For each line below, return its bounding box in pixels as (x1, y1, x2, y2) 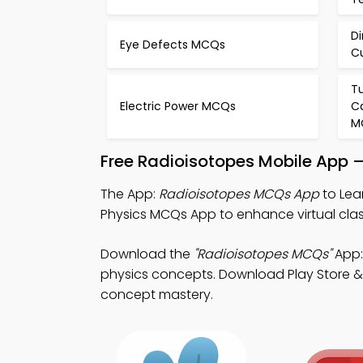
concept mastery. (100, 285, 213, 304)
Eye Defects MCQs (120, 36, 225, 53)
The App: (100, 185, 159, 203)
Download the (100, 245, 194, 263)
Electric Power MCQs (120, 98, 236, 114)
